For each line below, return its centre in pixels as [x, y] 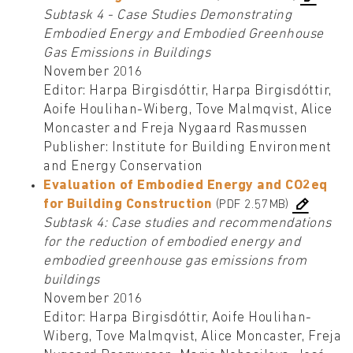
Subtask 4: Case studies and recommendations [188, 224]
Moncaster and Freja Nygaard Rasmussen [176, 129]
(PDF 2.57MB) [253, 205]
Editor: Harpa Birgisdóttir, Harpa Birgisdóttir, [188, 91]
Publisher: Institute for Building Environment [188, 148]
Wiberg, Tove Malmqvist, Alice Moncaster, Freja [192, 337]
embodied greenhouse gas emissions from [175, 262]
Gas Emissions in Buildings [127, 54]
